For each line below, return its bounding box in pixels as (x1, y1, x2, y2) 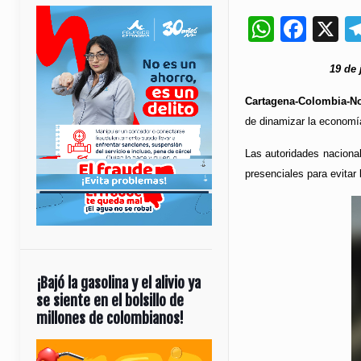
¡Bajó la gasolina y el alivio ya (36, 273, 201, 292)
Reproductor (35, 342, 92, 355)
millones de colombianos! (36, 309, 184, 327)
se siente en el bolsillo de (36, 291, 184, 309)
